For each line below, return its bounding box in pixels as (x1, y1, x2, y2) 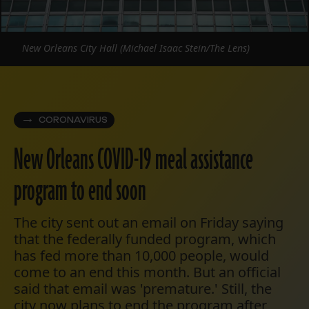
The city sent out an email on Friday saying (14, 213, 283, 232)
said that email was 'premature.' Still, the (14, 279, 272, 299)
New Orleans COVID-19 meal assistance (14, 141, 253, 181)
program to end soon (14, 172, 146, 212)
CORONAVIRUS (39, 115, 108, 126)
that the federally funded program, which (14, 230, 276, 249)
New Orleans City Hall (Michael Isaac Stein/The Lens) (22, 41, 250, 55)
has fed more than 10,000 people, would (14, 246, 269, 266)
